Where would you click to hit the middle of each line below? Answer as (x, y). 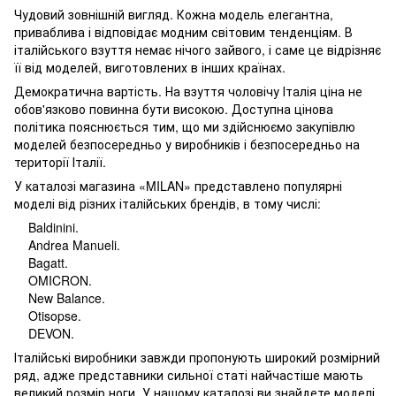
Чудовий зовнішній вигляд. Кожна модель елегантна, (174, 14)
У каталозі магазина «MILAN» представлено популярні (178, 186)
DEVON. (44, 333)
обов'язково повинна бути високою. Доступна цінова (174, 109)
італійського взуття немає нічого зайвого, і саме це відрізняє (198, 49)
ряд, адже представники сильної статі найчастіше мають (189, 375)
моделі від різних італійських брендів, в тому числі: (168, 203)
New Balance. (60, 298)
